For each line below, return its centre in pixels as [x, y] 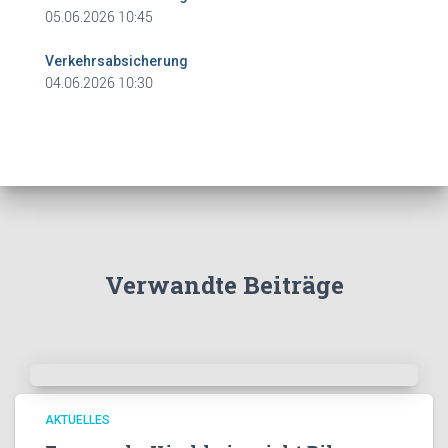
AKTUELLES [77, 420]
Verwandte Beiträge [224, 285]
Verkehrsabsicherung [116, 61]
